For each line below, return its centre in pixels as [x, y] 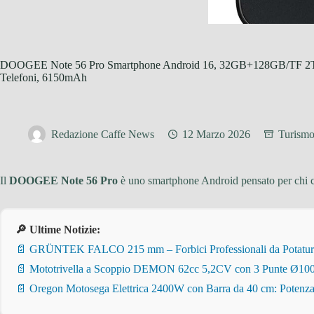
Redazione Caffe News [103, 135]
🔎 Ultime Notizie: [58, 230]
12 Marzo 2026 [216, 135]
